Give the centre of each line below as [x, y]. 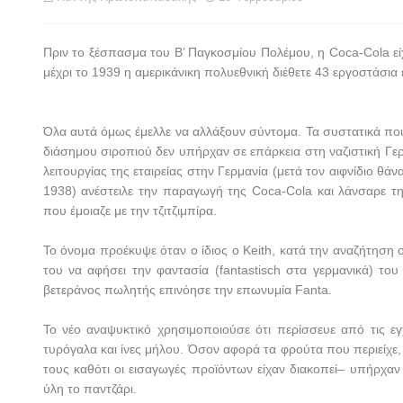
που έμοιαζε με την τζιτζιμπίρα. [131, 210]
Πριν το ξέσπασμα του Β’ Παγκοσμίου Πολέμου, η [186, 52]
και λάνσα [345, 191]
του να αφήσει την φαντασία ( [131, 270]
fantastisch [250, 270]
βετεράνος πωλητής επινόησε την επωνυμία [169, 290]
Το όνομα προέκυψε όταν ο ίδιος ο [143, 250]
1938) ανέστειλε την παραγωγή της [147, 191]
